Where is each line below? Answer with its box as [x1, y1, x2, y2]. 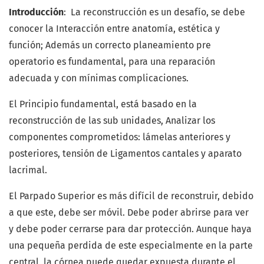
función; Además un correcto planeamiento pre [9, 39, 211, 51]
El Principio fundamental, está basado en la [9, 98, 197, 110]
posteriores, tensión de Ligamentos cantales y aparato [9, 148, 242, 160]
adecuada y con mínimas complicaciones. [9, 72, 189, 84]
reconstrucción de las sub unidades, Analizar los [9, 115, 215, 127]
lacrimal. [9, 164, 47, 176]
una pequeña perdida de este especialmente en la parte [9, 240, 253, 252]
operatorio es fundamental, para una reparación [9, 56, 215, 68]
